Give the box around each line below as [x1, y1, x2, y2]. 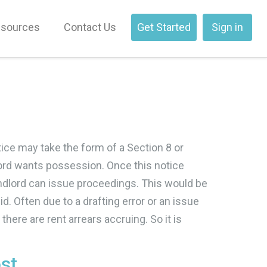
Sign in [212, 21, 243, 33]
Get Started [137, 21, 191, 33]
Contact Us [64, 21, 116, 33]
